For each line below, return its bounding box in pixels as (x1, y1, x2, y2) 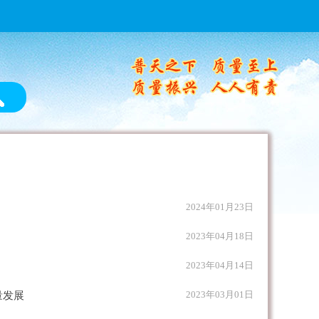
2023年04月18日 (186, 231, 253, 241)
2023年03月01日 (186, 289, 253, 300)
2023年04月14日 (186, 260, 253, 271)
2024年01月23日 (186, 202, 253, 212)
